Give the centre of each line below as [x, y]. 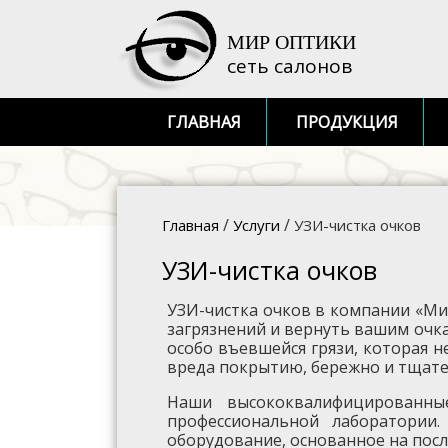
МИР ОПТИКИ [291, 42]
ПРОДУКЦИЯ [347, 122]
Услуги [256, 225]
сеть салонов [289, 66]
